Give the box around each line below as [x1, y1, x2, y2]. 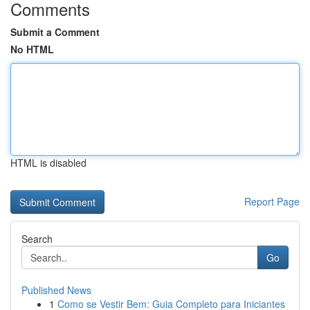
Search [21, 232, 53, 246]
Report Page [244, 194, 300, 208]
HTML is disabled [10, 156, 86, 170]
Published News [21, 283, 91, 297]
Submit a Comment [10, 25, 100, 39]
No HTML [10, 42, 54, 56]
